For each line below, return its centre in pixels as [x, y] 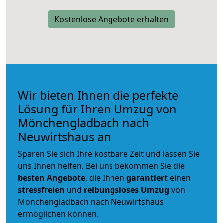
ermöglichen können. [58, 213]
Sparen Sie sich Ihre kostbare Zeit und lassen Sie [109, 154]
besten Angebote [52, 177]
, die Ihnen [106, 177]
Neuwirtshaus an [64, 137]
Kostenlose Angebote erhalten [111, 19]
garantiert [147, 177]
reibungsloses [111, 189]
